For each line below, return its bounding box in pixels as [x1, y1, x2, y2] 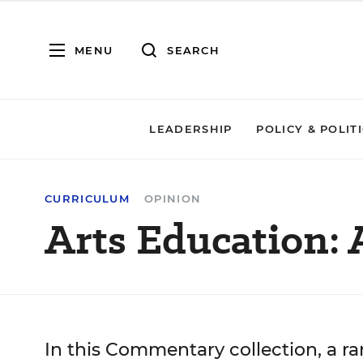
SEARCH [167, 43, 220, 57]
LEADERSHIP [149, 122, 233, 135]
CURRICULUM [45, 192, 130, 205]
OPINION [144, 192, 202, 205]
